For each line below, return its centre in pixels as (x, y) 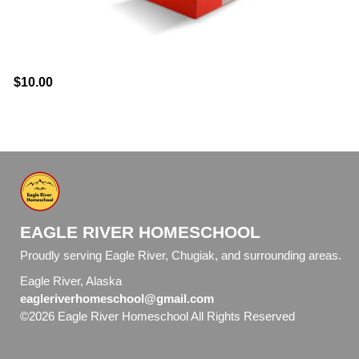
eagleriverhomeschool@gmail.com (117, 299)
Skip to (328, 317)
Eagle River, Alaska (71, 282)
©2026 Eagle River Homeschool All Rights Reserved (159, 317)
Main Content (55, 330)
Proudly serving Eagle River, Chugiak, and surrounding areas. (181, 256)
